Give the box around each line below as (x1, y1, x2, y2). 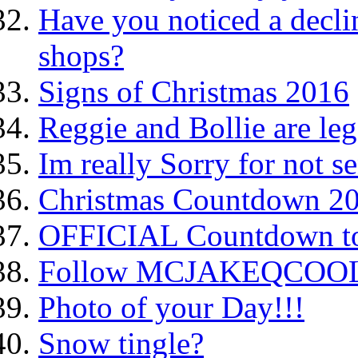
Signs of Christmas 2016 (38, 74, 349, 109)
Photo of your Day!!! (38, 290, 304, 324)
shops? (38, 38, 124, 73)
